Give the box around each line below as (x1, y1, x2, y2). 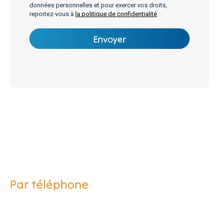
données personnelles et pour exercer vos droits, (29, 1, 167, 9)
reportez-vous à (29, 10, 75, 18)
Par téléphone (10, 176, 88, 192)
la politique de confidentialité (75, 10, 157, 18)
